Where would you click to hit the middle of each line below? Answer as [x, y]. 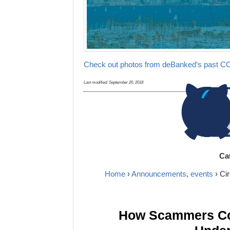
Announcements [159, 174]
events [202, 174]
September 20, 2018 [126, 82]
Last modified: [96, 82]
